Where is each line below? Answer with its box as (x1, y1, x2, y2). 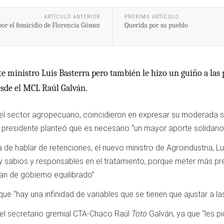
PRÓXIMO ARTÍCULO (124, 13, 179, 20)
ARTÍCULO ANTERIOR (43, 13, 100, 20)
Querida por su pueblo (124, 20, 188, 29)
